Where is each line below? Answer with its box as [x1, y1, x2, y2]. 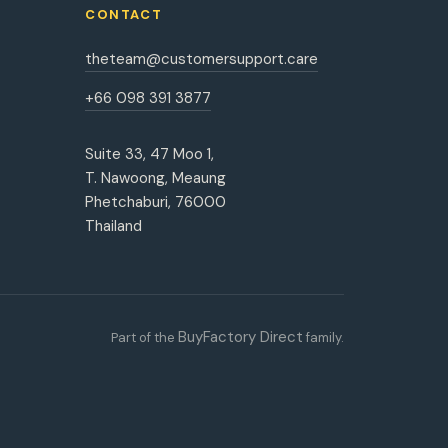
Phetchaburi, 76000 [85, 192, 227, 212]
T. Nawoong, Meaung [85, 168, 227, 188]
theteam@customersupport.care [85, 49, 319, 69]
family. [303, 329, 344, 346]
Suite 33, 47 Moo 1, [85, 144, 215, 164]
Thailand [85, 216, 143, 236]
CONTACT [85, 6, 163, 23]
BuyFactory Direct [178, 327, 303, 347]
